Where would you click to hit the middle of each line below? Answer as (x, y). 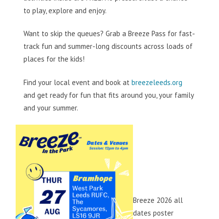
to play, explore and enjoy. (66, 11)
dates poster (153, 213)
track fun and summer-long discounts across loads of (108, 46)
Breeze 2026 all (158, 200)
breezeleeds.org (157, 82)
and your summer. (52, 108)
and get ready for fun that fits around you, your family (109, 95)
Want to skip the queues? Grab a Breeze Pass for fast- (109, 34)
